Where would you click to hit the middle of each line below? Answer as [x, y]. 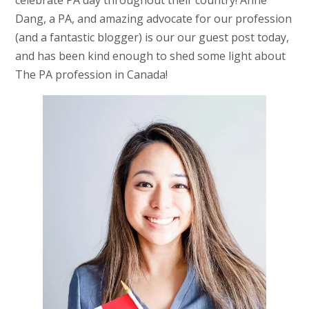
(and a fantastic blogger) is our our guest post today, [152, 38]
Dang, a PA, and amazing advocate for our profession [153, 19]
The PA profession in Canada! [91, 75]
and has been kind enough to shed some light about [150, 56]
